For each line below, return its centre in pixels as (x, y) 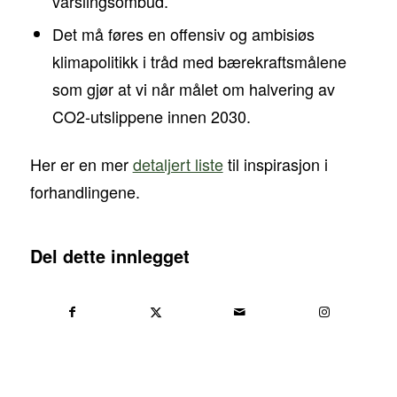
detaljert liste (178, 164)
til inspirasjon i (275, 164)
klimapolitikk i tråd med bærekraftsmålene (199, 62)
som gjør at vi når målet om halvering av (193, 89)
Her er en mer (81, 164)
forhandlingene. (85, 192)
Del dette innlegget (109, 255)
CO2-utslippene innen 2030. (151, 117)
